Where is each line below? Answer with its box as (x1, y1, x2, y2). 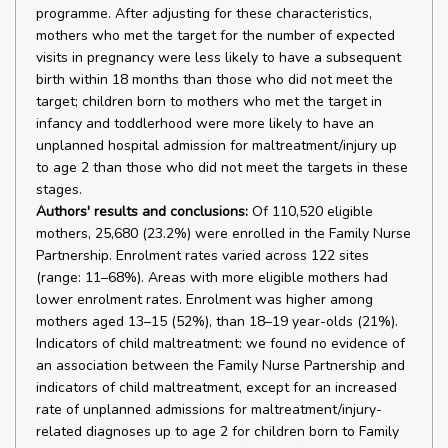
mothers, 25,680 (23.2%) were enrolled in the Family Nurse (36, 224, 411, 243)
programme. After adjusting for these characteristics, (36, 4, 372, 23)
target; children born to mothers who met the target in (36, 92, 382, 111)
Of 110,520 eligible (248, 202, 373, 221)
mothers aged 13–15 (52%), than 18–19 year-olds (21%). (36, 312, 398, 331)
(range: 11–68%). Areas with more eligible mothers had (36, 268, 388, 287)
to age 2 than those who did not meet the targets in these (36, 158, 408, 177)
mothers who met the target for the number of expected (36, 26, 395, 45)
